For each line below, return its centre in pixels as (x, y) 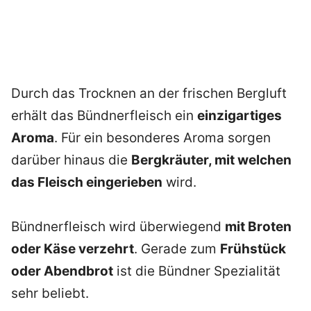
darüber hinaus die (71, 160)
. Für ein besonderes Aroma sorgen (162, 137)
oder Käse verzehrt (73, 249)
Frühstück (253, 249)
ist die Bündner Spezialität (197, 271)
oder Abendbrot (62, 271)
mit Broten (258, 226)
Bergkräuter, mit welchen (211, 160)
